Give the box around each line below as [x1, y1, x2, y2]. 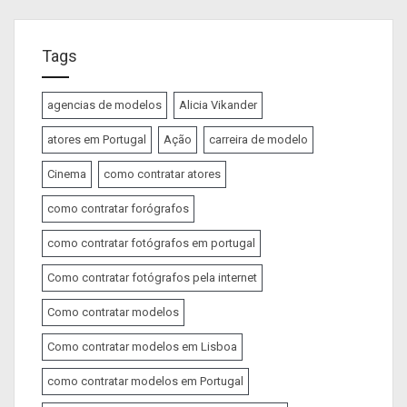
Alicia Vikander [179, 98, 257, 113]
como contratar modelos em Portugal [47, 374, 243, 389]
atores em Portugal [47, 133, 146, 147]
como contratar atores [104, 167, 221, 182]
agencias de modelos [47, 98, 162, 113]
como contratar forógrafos [47, 202, 189, 216]
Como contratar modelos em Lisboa [47, 340, 237, 354]
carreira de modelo [209, 133, 308, 147]
